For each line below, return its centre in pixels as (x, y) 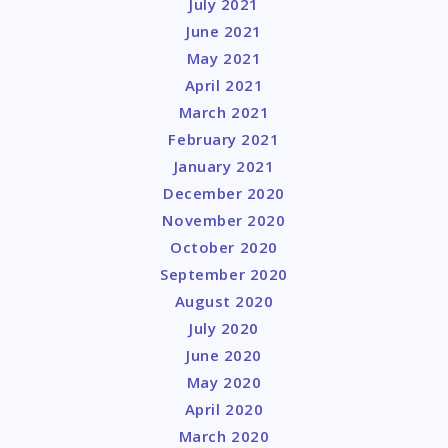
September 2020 (224, 274)
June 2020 (224, 355)
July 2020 (224, 328)
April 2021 (224, 85)
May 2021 (224, 58)
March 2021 (224, 112)
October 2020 (224, 247)
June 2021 (224, 31)
